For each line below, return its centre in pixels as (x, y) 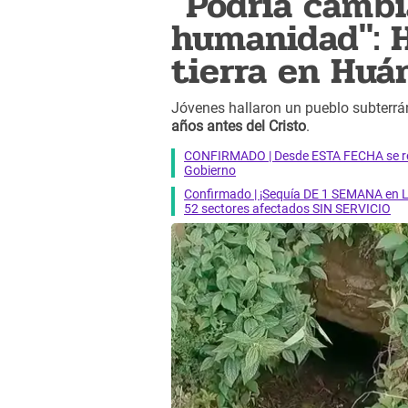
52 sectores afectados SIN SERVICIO (287, 208)
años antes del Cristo (239, 127)
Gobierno (210, 170)
